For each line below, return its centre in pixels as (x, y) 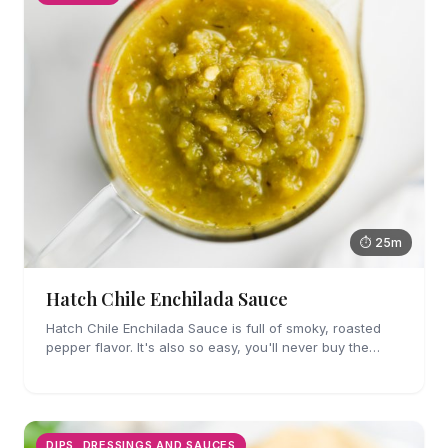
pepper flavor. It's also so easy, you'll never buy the (207, 346)
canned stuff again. (107, 365)
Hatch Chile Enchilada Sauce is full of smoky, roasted (213, 327)
